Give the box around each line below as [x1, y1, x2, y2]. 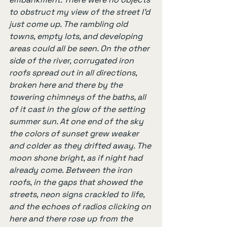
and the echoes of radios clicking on [9, 201, 153, 212]
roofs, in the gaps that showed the [9, 177, 144, 188]
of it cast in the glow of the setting [9, 104, 147, 115]
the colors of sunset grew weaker [9, 128, 141, 139]
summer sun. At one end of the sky [9, 116, 145, 127]
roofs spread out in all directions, [9, 67, 139, 79]
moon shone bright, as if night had [9, 153, 144, 164]
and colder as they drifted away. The [9, 140, 153, 152]
